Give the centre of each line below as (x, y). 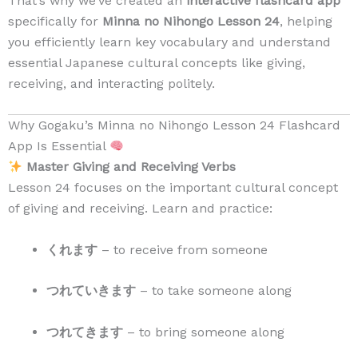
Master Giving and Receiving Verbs (131, 167)
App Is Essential (59, 146)
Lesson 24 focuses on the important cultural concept (173, 188)
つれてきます (85, 332)
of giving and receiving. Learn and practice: (140, 209)
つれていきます (91, 291)
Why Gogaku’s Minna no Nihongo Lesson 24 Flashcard (174, 125)
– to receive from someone (183, 249)
